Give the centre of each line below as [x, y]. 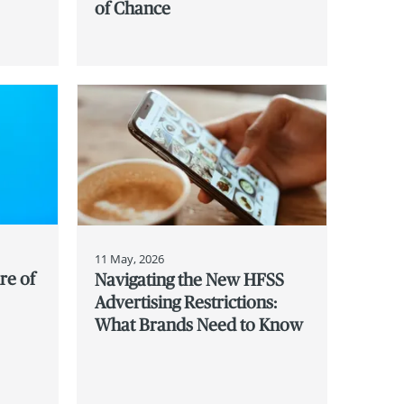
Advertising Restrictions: [185, 303]
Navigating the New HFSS [189, 280]
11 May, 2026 [129, 259]
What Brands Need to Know [198, 325]
